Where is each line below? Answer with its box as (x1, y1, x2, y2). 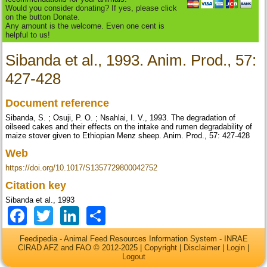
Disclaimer (184, 243, 220, 252)
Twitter (53, 203, 110, 225)
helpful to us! (5, 30, 51, 40)
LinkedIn (79, 203, 153, 225)
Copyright (144, 243, 177, 252)
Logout (122, 252, 145, 261)
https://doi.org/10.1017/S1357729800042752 (5, 163, 158, 173)
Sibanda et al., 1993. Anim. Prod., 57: (5, 51, 257, 70)
